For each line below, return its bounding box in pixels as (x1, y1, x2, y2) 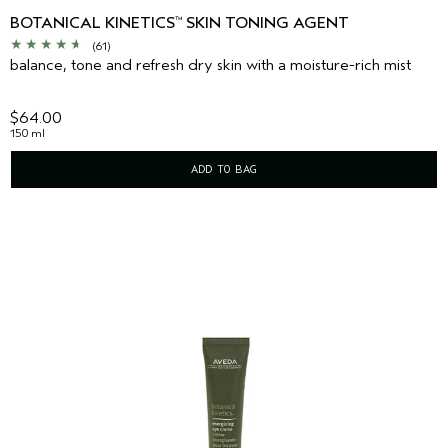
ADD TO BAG (191, 161, 257, 176)
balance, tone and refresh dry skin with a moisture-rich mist (10, 55, 411, 74)
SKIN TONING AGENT (182, 13, 349, 32)
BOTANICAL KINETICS (10, 13, 175, 32)
